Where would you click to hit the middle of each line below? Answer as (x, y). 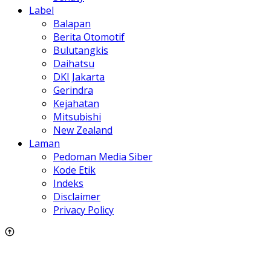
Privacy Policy (83, 210)
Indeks (68, 183)
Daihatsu (74, 63)
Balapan (72, 23)
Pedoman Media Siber (103, 156)
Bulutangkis (81, 50)
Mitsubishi (77, 116)
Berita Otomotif (89, 37)
